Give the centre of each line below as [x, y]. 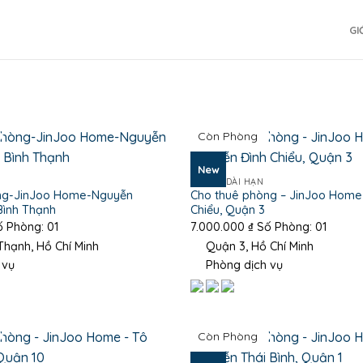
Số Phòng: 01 [290, 226]
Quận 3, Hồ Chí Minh [258, 247]
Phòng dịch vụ [243, 265]
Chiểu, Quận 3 [228, 209]
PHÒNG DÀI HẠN [227, 182]
